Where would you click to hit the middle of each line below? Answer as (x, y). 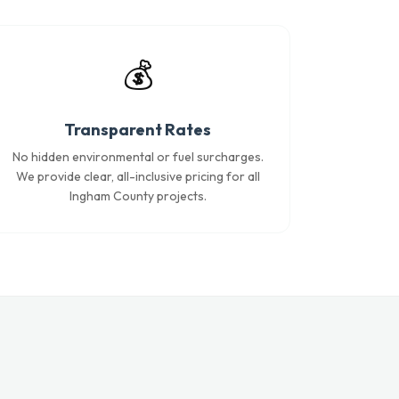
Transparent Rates (138, 130)
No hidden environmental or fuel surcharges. (138, 157)
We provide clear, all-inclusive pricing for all (138, 176)
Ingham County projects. (138, 196)
